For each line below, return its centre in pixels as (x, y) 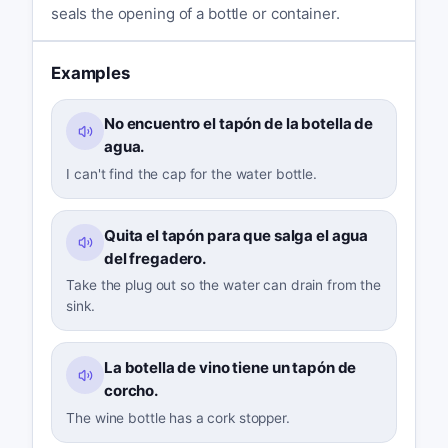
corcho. (130, 391)
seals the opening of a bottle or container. (195, 13)
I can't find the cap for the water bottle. (191, 174)
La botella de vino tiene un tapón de (230, 368)
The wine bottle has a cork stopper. (178, 417)
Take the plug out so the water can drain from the (224, 285)
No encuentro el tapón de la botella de (238, 124)
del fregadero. (155, 258)
